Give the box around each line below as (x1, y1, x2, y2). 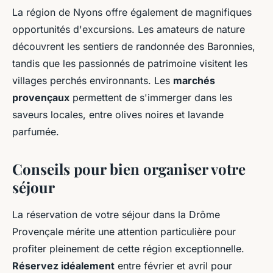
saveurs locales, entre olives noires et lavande (12, 108, 224, 121)
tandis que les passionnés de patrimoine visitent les (12, 57, 247, 70)
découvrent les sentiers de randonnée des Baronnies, (12, 40, 255, 53)
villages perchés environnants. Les (12, 74, 173, 87)
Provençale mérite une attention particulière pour (12, 225, 236, 238)
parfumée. (12, 126, 59, 138)
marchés (173, 74, 215, 87)
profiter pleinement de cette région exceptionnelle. (12, 243, 244, 255)
